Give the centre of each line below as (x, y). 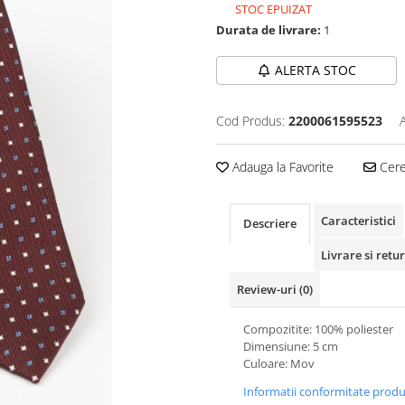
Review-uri (268, 289)
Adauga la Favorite (281, 167)
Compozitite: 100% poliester (318, 329)
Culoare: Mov (279, 363)
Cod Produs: (250, 121)
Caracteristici (358, 221)
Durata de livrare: (268, 30)
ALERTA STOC (315, 70)
